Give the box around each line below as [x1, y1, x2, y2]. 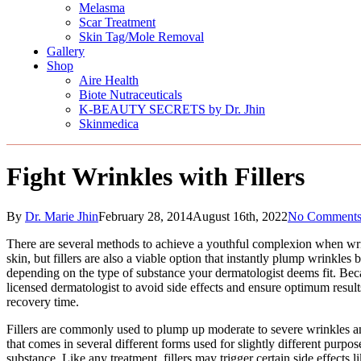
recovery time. [6, 294, 79, 309]
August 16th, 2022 [193, 209, 288, 223]
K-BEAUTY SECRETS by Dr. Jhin [79, 102, 265, 116]
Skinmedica [79, 117, 139, 131]
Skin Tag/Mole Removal [79, 30, 204, 44]
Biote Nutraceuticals [79, 88, 182, 102]
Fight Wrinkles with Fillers [6, 162, 305, 192]
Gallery [47, 44, 85, 58]
